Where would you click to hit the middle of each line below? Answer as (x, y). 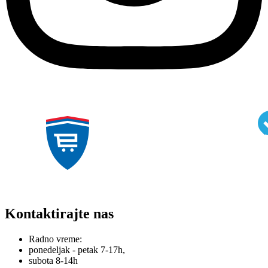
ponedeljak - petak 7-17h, (77, 249)
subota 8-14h (53, 260)
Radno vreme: (55, 239)
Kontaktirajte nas (59, 213)
